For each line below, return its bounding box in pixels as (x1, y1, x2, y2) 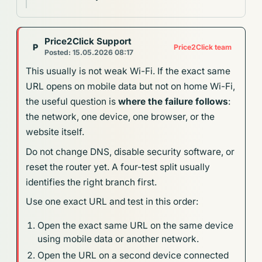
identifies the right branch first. (26, 176, 157, 188)
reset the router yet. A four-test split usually (26, 161, 211, 173)
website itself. (26, 126, 85, 138)
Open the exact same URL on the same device (37, 219, 234, 231)
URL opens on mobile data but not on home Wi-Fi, (26, 81, 236, 92)
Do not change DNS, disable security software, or (26, 146, 235, 157)
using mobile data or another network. (37, 233, 199, 244)
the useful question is (26, 96, 119, 108)
